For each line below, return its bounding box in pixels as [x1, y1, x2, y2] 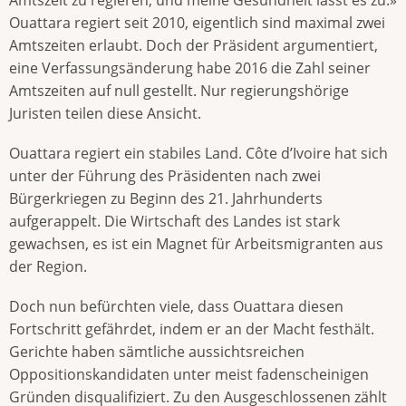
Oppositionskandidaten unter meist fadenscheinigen [9, 363, 369, 384]
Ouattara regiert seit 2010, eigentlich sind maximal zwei [9, 12, 385, 33]
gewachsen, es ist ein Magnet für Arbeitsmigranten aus [9, 233, 383, 254]
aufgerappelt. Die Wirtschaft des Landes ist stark [9, 210, 340, 231]
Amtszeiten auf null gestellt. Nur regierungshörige [9, 80, 349, 101]
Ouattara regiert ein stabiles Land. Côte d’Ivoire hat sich [9, 142, 388, 163]
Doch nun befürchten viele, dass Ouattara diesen [9, 295, 343, 316]
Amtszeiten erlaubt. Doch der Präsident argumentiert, [9, 34, 378, 55]
